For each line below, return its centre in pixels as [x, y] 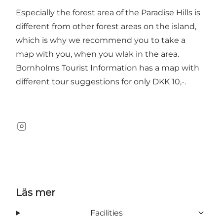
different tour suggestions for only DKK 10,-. [101, 81]
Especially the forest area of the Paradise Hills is [108, 12]
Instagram [36, 131]
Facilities [107, 213]
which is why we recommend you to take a [101, 40]
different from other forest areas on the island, [106, 26]
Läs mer [36, 192]
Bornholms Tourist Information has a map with [108, 68]
